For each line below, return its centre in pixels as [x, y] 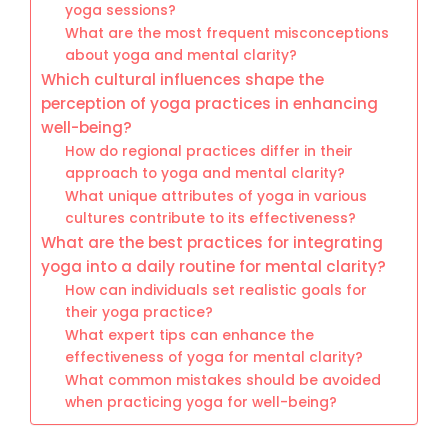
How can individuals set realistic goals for [216, 290]
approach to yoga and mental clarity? [205, 173]
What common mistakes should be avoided [223, 380]
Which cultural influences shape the [182, 79]
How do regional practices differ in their [209, 151]
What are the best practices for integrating [212, 242]
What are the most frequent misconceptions [227, 33]
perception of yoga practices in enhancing [209, 103]
